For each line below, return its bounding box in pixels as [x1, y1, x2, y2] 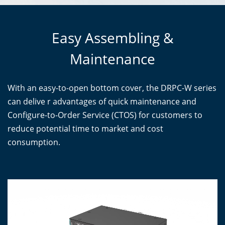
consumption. [8, 136, 60, 148]
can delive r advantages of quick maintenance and [8, 95, 196, 107]
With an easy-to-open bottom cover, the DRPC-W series [8, 82, 216, 93]
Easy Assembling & [52, 28, 173, 47]
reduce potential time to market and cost [8, 123, 163, 134]
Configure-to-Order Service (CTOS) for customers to [8, 109, 202, 121]
